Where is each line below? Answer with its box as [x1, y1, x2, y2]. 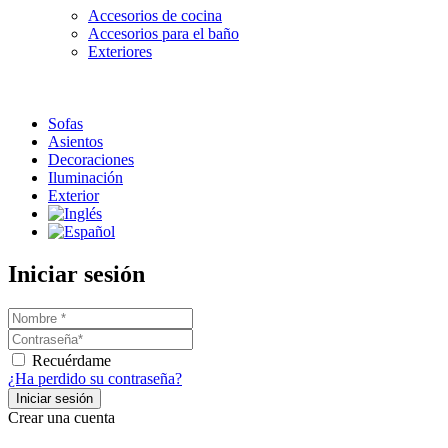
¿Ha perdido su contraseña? [8, 370, 182, 388]
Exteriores [88, 43, 152, 61]
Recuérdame [32, 352, 111, 370]
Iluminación [48, 169, 123, 187]
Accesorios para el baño [88, 25, 239, 43]
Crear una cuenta [8, 409, 115, 427]
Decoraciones [48, 151, 134, 169]
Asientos [48, 133, 103, 151]
